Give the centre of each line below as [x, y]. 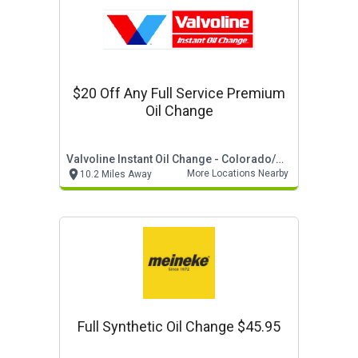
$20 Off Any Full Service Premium [179, 93]
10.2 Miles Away [116, 174]
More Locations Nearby [238, 173]
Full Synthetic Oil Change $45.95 [179, 326]
